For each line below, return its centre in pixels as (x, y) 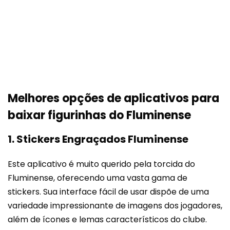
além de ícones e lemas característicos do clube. (107, 219)
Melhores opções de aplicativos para (113, 98)
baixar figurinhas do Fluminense (99, 115)
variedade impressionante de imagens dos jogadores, (115, 206)
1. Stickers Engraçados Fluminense (98, 139)
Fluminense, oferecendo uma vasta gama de (98, 178)
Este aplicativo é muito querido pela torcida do (101, 164)
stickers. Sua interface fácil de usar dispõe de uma (108, 192)
